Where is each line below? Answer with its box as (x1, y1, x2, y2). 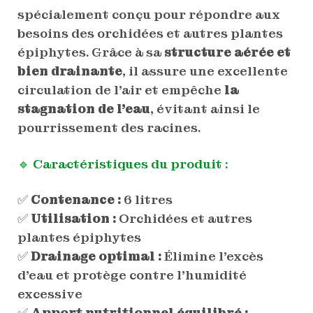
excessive (17, 285, 82, 302)
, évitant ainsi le (150, 100, 260, 117)
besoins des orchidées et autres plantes (17, 24, 283, 41)
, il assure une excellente (122, 62, 288, 79)
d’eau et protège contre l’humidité (17, 266, 247, 283)
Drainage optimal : (30, 247, 161, 264)
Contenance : (30, 191, 121, 208)
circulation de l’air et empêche (17, 81, 224, 98)
